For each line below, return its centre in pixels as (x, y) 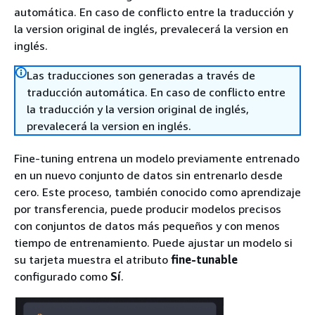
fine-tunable (204, 259)
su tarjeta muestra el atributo (92, 259)
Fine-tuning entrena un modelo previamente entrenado (157, 158)
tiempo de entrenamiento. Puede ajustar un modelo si (153, 243)
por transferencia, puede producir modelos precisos (148, 209)
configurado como (62, 276)
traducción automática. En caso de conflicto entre (156, 92)
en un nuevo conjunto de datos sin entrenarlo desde (148, 175)
